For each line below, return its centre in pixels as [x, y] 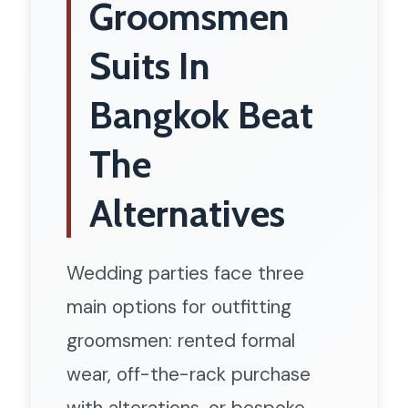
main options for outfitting [179, 306]
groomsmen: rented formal [181, 340]
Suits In [150, 66]
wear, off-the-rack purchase [189, 374]
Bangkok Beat [201, 115]
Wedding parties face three [185, 273]
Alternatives [187, 213]
